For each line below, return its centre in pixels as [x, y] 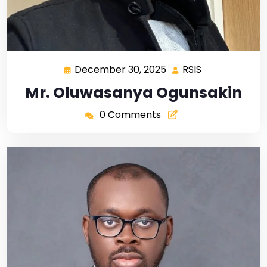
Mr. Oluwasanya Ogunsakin [133, 92]
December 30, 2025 [120, 69]
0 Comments [130, 114]
